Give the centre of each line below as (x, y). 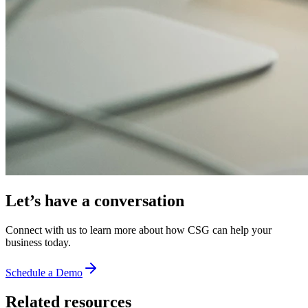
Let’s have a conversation (95, 201)
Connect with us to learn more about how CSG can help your (139, 230)
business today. (38, 242)
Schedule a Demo (44, 272)
